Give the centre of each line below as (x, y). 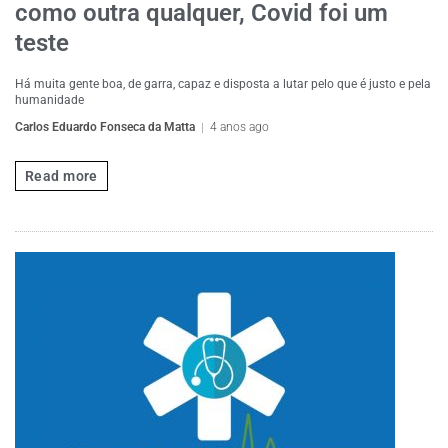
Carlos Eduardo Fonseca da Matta (105, 127)
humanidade (49, 100)
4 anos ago (239, 127)
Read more (61, 175)
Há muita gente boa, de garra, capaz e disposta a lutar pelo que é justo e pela (223, 84)
